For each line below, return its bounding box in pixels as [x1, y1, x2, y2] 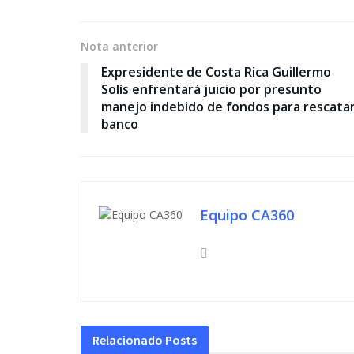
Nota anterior [81, 38, 158, 54]
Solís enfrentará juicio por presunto [101, 80, 322, 98]
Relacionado [92, 331, 163, 348]
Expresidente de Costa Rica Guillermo [101, 62, 331, 81]
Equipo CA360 [200, 205, 294, 224]
